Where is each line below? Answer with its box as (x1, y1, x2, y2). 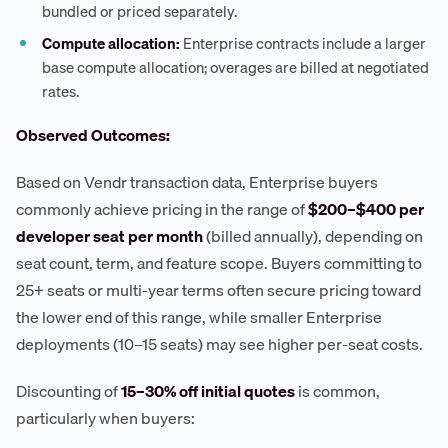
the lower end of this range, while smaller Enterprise (16, 303, 382, 330)
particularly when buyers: (16, 404, 195, 431)
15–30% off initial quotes (121, 377, 295, 404)
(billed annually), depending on (203, 222, 423, 249)
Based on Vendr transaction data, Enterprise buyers (16, 168, 378, 195)
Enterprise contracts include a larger (180, 30, 427, 55)
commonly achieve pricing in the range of (16, 195, 308, 222)
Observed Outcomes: (16, 121, 170, 148)
